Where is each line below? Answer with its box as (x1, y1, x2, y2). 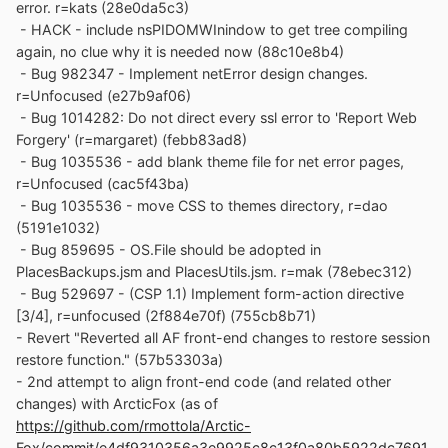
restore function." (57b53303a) (16, 351, 223, 369)
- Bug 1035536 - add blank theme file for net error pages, (16, 153, 404, 171)
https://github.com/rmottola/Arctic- (16, 417, 251, 435)
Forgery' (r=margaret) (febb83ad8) (16, 131, 247, 149)
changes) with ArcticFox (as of (16, 395, 218, 413)
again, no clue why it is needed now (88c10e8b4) (16, 43, 344, 61)
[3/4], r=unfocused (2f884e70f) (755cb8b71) (16, 307, 316, 325)
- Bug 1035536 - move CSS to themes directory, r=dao (16, 197, 388, 215)
